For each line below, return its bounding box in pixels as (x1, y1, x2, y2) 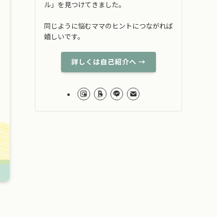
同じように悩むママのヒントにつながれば (44, 20, 173, 31)
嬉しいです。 (44, 31, 84, 41)
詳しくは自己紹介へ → (71, 57, 146, 67)
